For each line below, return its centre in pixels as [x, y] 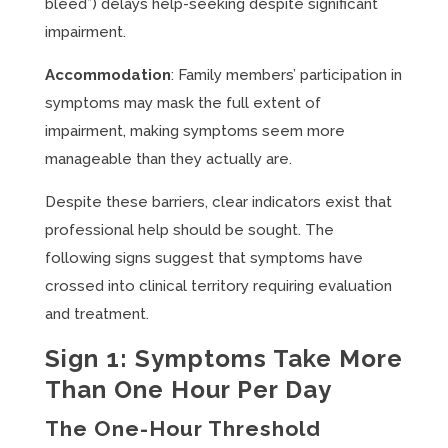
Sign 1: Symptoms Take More [223, 358]
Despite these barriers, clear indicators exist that [218, 202]
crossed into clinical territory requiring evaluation [218, 286]
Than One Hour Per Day [188, 389]
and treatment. [96, 314]
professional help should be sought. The [189, 230]
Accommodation [107, 75]
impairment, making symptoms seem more [194, 131]
